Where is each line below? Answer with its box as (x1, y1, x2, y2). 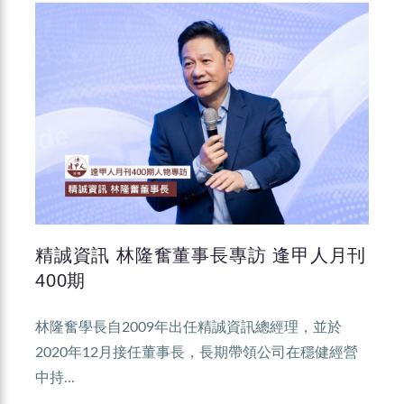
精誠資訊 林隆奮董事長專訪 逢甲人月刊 (35, 245, 367, 266)
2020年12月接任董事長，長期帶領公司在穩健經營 (35, 345, 358, 361)
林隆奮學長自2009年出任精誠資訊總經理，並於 (35, 320, 342, 335)
